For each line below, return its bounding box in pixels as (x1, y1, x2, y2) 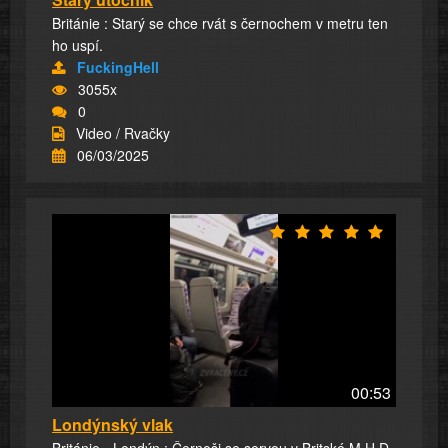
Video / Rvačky (76, 122, 170, 143)
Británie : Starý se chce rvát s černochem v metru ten (52, 12, 388, 33)
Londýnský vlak (52, 413, 173, 437)
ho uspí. (52, 34, 103, 55)
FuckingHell (77, 56, 159, 77)
